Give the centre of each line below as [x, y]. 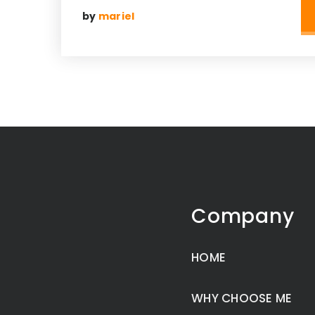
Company [243, 216]
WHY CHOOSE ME [242, 298]
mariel [116, 16]
